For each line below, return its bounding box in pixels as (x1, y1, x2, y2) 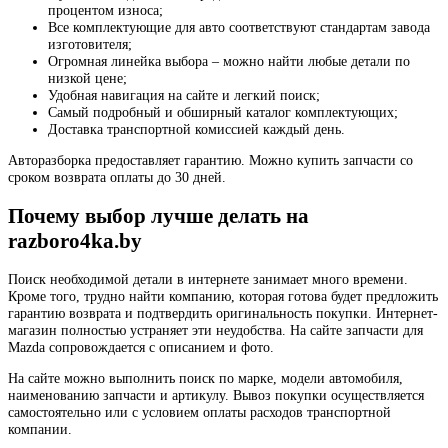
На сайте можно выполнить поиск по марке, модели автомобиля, (8, 370, 403, 387)
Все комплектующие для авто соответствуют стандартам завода (48, 18, 430, 35)
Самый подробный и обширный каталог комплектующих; (48, 103, 398, 120)
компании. (8, 421, 72, 438)
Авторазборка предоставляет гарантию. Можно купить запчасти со (8, 152, 413, 168)
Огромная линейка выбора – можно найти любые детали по (48, 52, 410, 69)
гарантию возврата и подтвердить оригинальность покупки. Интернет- (8, 305, 438, 322)
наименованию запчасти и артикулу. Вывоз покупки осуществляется (8, 387, 424, 404)
